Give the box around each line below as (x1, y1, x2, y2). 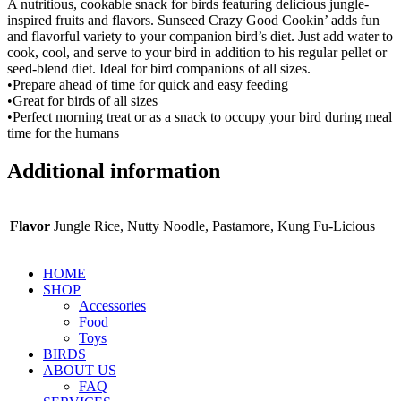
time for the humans (7, 125, 119, 141)
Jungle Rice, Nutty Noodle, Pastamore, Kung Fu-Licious (54, 218, 375, 234)
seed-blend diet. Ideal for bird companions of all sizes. (7, 61, 311, 77)
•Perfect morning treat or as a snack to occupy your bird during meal (7, 109, 392, 125)
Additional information (7, 159, 220, 183)
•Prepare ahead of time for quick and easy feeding (7, 77, 288, 93)
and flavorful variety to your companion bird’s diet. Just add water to (7, 29, 393, 45)
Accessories (79, 297, 146, 313)
